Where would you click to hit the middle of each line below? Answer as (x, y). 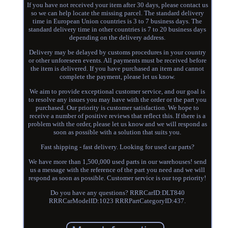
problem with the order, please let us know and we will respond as (117, 124)
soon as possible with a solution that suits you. (118, 132)
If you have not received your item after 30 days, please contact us (117, 5)
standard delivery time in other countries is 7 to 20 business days (118, 30)
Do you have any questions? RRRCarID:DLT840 (117, 193)
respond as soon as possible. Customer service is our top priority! (118, 178)
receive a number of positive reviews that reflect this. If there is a (117, 116)
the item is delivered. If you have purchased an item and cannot (118, 69)
